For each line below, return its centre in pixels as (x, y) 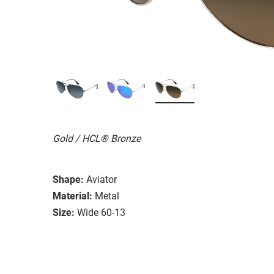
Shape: (68, 179)
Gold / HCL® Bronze (97, 138)
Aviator (102, 179)
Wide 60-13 (101, 212)
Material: (72, 196)
